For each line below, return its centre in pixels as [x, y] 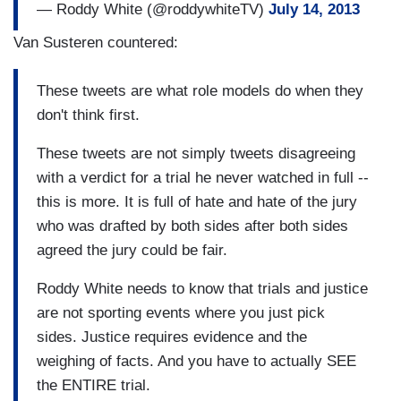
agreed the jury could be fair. [132, 250]
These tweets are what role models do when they [200, 90]
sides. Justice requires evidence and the [172, 337]
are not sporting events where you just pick [181, 312]
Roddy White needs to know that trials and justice [202, 288]
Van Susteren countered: [96, 43]
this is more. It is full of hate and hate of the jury [197, 201]
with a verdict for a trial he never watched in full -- [203, 177]
